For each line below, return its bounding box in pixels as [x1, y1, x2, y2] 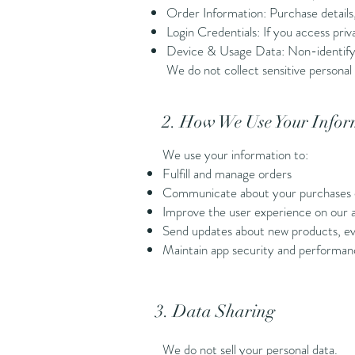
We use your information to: [162, 145, 308, 164]
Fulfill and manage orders [162, 164, 292, 183]
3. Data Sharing [155, 300, 275, 322]
